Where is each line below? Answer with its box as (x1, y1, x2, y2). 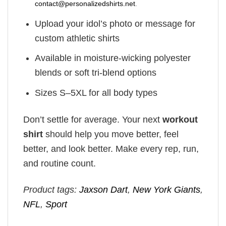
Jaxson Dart (79, 184, 128, 195)
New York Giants (133, 184, 200, 195)
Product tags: (23, 184, 79, 195)
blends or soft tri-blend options (35, 68, 157, 78)
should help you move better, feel (43, 129, 179, 139)
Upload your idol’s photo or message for (35, 18, 196, 29)
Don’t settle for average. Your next (23, 114, 162, 125)
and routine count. (23, 158, 96, 168)
